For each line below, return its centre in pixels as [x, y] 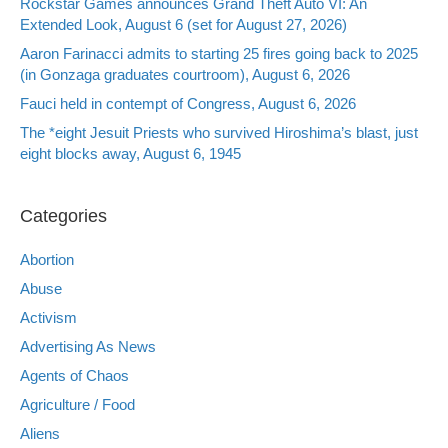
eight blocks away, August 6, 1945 [130, 153]
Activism [48, 317]
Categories [63, 215]
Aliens [40, 433]
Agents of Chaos [74, 375]
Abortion [47, 259]
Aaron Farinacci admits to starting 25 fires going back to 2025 [219, 53]
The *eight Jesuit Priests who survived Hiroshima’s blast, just [219, 132]
